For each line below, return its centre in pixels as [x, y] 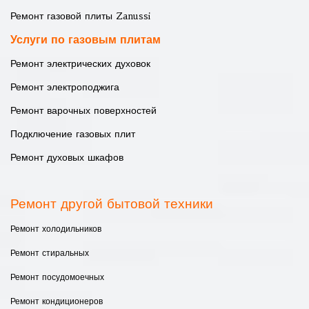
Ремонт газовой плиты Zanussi [80, 16]
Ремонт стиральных [50, 253]
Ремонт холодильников [56, 229]
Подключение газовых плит [73, 134]
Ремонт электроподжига [65, 87]
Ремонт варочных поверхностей [83, 110]
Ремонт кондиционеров [57, 301]
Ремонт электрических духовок [80, 63]
